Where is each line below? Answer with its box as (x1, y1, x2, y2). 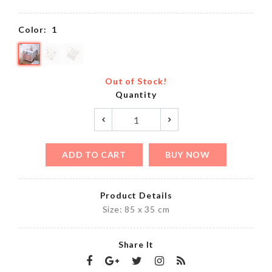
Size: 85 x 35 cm (102, 204, 170, 214)
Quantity (115, 89, 157, 100)
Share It (118, 239, 154, 250)
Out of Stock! (105, 76, 167, 86)
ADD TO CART (62, 149, 126, 160)
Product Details (100, 190, 172, 200)
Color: (18, 24, 47, 35)
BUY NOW (165, 149, 210, 160)
